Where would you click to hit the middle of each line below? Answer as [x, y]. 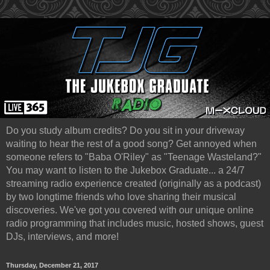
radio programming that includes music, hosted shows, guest [135, 223]
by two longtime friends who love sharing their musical [121, 196]
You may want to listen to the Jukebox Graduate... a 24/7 [125, 170]
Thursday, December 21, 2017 [52, 265]
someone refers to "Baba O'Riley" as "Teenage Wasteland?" [134, 157]
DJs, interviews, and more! [62, 236]
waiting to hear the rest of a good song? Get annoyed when [131, 143]
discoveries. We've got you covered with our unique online [130, 210]
